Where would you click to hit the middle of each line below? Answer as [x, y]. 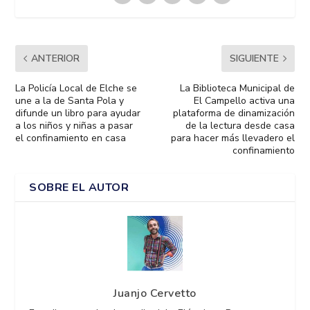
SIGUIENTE [254, 58]
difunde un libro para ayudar [78, 113]
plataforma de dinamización [234, 113]
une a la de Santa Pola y [70, 100]
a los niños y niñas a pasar [74, 125]
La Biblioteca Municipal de [237, 88]
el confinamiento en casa [71, 138]
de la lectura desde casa [240, 125]
